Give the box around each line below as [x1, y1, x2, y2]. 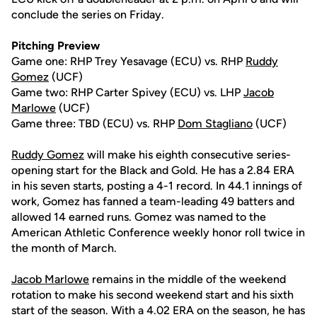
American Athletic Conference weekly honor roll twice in [11, 226, 305, 239]
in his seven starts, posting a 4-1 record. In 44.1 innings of [11, 179, 302, 192]
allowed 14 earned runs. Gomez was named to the [11, 210, 266, 224]
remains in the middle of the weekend [89, 272, 286, 286]
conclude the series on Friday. [11, 8, 164, 21]
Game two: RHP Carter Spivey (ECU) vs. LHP [11, 86, 243, 99]
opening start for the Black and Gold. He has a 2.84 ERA [11, 163, 294, 177]
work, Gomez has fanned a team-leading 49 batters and [11, 195, 294, 208]
